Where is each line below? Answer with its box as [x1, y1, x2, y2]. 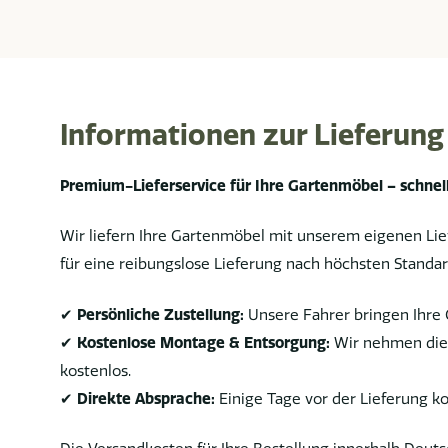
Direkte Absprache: [77, 388, 215, 408]
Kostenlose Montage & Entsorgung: [77, 332, 330, 352]
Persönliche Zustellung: [77, 304, 244, 324]
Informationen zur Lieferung [60, 116, 444, 152]
